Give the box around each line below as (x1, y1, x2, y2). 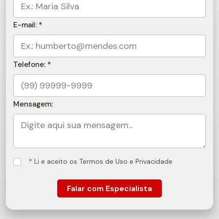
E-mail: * (13, 20, 42, 30)
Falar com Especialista (67, 183, 152, 194)
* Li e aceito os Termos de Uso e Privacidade (29, 157, 173, 166)
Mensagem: (13, 99, 53, 109)
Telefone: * (13, 60, 51, 69)
